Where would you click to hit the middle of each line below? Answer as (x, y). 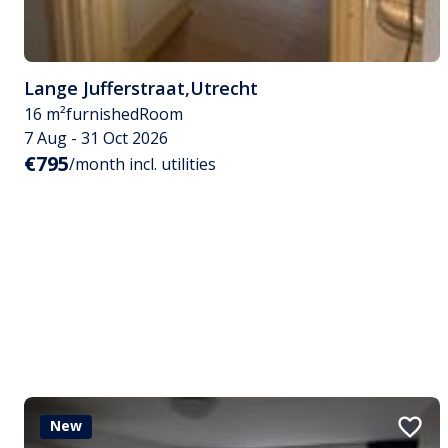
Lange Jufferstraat (104, 87)
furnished (102, 113)
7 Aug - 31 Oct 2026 (96, 137)
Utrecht (224, 87)
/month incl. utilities (142, 163)
